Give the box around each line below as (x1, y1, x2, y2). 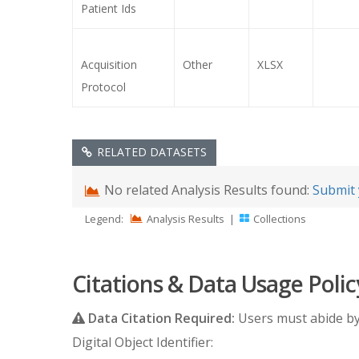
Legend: (85, 211, 123, 226)
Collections (251, 211, 306, 226)
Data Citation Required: (88, 309, 235, 328)
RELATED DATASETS (94, 143, 207, 159)
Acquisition (81, 56, 137, 72)
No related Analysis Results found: (101, 180, 313, 199)
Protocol (81, 79, 126, 95)
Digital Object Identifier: (72, 333, 213, 352)
